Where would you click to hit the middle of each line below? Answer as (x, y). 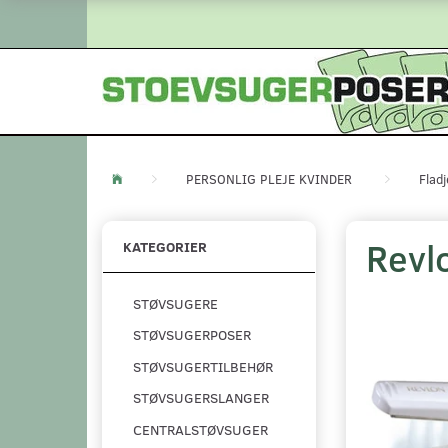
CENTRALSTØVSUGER (200, 430)
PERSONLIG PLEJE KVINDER (269, 179)
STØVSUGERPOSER (192, 335)
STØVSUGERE (175, 304)
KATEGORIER (165, 246)
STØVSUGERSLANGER (201, 398)
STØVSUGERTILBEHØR (203, 367)
